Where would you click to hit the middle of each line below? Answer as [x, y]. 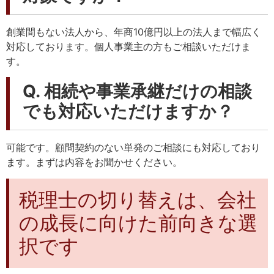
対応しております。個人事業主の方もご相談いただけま [128, 46]
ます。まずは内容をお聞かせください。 [94, 162]
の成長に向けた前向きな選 [138, 223]
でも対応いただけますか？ [128, 112]
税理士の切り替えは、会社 [138, 199]
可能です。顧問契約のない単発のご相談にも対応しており [133, 148]
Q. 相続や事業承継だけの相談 [137, 91]
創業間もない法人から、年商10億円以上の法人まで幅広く [134, 31]
